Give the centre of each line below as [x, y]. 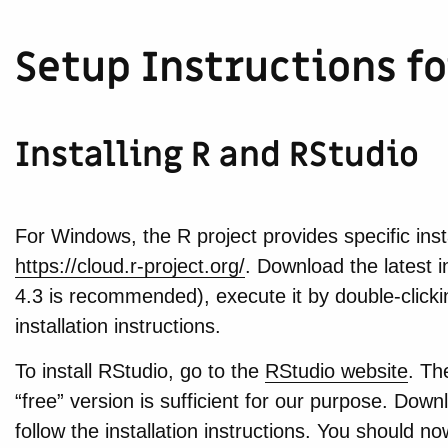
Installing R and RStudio [216, 155]
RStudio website [336, 371]
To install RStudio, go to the [139, 371]
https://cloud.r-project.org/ [129, 265]
